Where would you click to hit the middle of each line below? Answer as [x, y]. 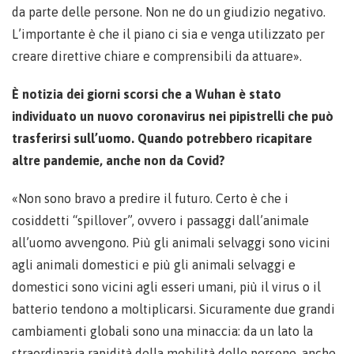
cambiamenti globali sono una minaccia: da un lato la [162, 331]
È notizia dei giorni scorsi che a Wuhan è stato [147, 94]
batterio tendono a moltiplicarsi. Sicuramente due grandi [173, 309]
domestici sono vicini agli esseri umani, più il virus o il [166, 287]
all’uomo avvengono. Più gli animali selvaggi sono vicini [171, 243]
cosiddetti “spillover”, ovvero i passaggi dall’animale [160, 220]
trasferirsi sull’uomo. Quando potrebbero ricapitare [162, 138]
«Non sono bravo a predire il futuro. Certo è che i [150, 198]
